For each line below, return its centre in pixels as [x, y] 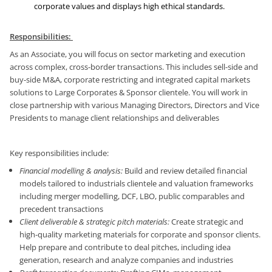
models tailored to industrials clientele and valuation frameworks [136, 184]
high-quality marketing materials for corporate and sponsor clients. [140, 235]
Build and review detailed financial [185, 171]
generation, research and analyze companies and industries [126, 260]
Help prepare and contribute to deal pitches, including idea [125, 247]
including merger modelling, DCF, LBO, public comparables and [132, 196]
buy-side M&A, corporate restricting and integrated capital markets [130, 80]
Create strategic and [206, 222]
